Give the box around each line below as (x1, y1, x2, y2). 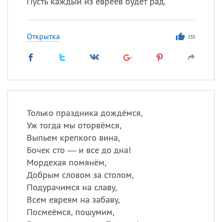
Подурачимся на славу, (26, 181, 117, 193)
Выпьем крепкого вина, (26, 132, 120, 143)
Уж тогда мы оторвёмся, (26, 119, 121, 131)
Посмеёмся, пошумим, (26, 206, 114, 218)
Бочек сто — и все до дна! (26, 144, 131, 156)
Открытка (26, 31, 60, 41)
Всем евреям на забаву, (26, 194, 120, 205)
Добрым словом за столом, (26, 169, 134, 180)
